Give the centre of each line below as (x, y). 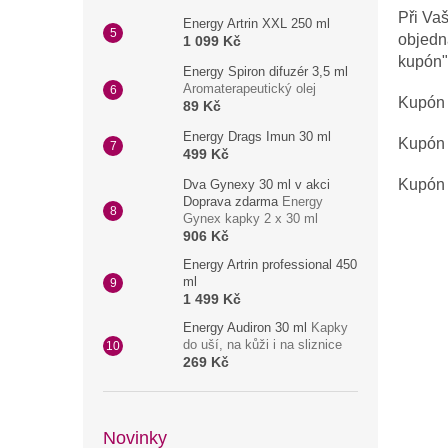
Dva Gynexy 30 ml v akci (256, 184)
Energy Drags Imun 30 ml (257, 136)
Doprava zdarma (232, 201)
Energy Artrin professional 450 (270, 264)
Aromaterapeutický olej (249, 88)
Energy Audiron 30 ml (247, 327)
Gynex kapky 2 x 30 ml (250, 218)
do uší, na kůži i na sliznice (262, 344)
